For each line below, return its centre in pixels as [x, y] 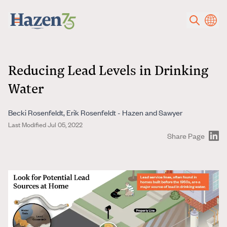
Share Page [186, 136]
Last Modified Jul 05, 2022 [45, 124]
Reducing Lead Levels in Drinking [108, 70]
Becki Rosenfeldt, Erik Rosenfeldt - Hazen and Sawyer [95, 112]
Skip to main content [37, 9]
